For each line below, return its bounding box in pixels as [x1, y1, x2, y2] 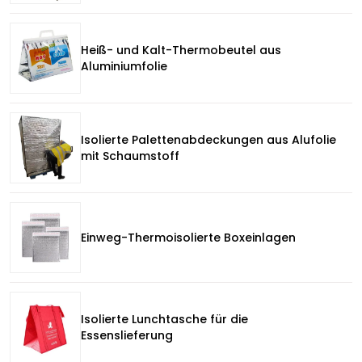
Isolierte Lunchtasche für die [81, 311, 248, 327]
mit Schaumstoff [81, 148, 179, 164]
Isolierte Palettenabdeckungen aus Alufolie [81, 132, 336, 148]
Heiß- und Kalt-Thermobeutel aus [81, 42, 281, 58]
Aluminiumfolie [81, 58, 167, 74]
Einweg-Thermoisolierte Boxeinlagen [81, 229, 296, 246]
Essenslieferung [81, 327, 173, 343]
